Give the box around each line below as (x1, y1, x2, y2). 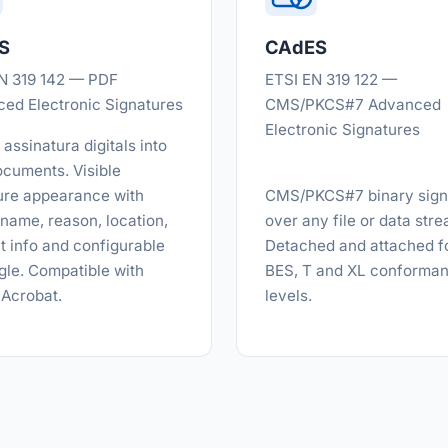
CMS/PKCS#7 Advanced (265, 95, 441, 114)
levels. (265, 286, 312, 305)
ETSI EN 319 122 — (265, 70, 397, 89)
